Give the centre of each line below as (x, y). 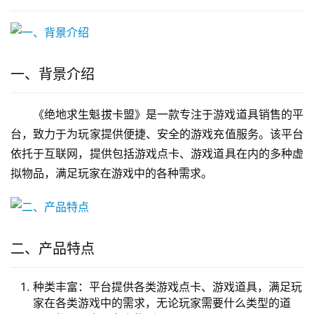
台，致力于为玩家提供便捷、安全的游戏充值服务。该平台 (157, 134)
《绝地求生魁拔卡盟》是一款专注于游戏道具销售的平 (168, 115)
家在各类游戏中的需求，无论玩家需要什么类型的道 (162, 303)
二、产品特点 (53, 249)
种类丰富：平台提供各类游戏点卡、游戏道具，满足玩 (168, 287)
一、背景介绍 (53, 75)
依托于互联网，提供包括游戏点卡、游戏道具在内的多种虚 (157, 154)
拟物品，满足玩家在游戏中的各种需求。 (111, 173)
